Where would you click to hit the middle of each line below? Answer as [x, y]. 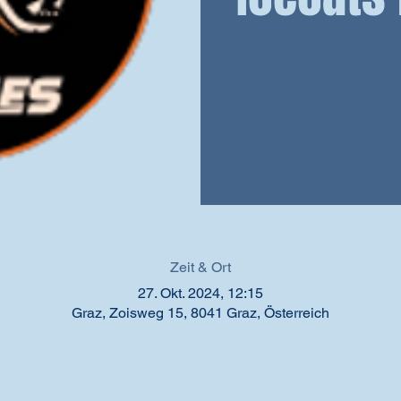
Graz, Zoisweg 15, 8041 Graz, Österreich [200, 313]
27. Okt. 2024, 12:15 [200, 294]
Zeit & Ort [200, 268]
